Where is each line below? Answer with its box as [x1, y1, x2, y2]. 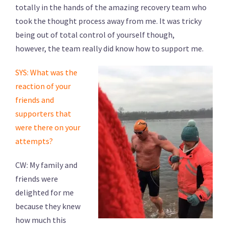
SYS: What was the [15, 67, 77, 77]
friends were [15, 173, 58, 184]
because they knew [15, 201, 80, 211]
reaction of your [15, 80, 71, 91]
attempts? [15, 135, 53, 146]
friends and [15, 94, 54, 105]
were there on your [15, 122, 80, 132]
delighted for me [15, 187, 74, 197]
